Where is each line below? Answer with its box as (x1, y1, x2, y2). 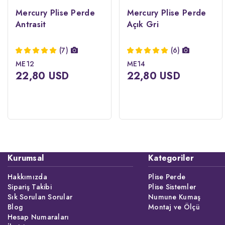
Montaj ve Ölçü (148, 202, 200, 212)
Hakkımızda (8, 172, 47, 182)
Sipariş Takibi (8, 182, 52, 192)
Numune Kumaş (148, 192, 201, 202)
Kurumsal (8, 152, 44, 164)
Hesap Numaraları (8, 212, 69, 222)
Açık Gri (127, 18, 159, 30)
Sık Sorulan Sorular (8, 192, 73, 202)
